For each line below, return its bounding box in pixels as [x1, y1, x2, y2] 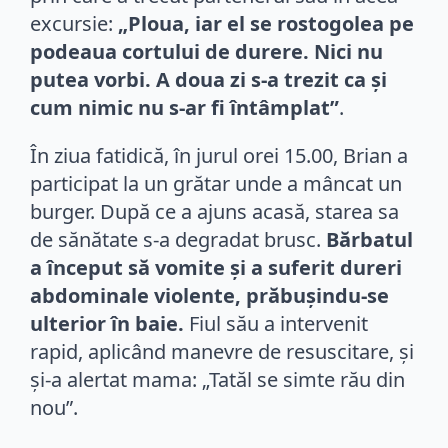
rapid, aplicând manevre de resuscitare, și [30, 337, 414, 365]
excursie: [30, 9, 118, 37]
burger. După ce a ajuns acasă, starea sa [30, 197, 399, 225]
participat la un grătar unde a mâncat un [30, 169, 402, 197]
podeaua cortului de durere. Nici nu [30, 37, 383, 65]
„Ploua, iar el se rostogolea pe [118, 9, 414, 37]
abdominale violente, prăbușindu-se [30, 281, 389, 309]
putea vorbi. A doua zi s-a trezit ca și [30, 65, 387, 93]
